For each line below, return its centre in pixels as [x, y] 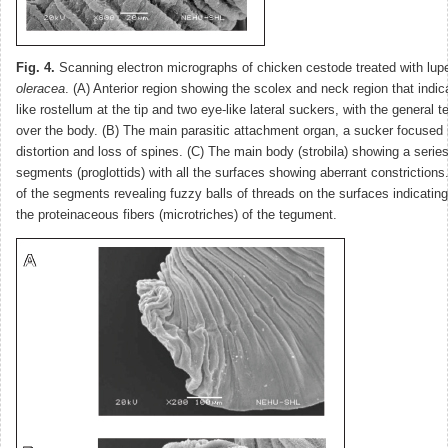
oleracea [40, 88]
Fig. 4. [35, 67]
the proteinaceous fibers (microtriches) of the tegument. [176, 214]
